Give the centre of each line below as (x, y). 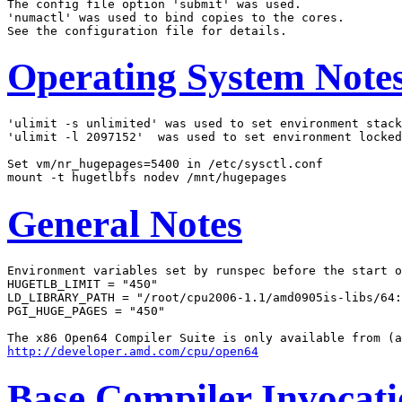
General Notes (125, 224)
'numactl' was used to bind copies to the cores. (176, 17)
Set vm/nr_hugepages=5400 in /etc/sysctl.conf (165, 164)
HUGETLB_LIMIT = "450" (83, 284)
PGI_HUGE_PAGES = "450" (86, 311)
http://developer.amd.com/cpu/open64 (133, 352)
